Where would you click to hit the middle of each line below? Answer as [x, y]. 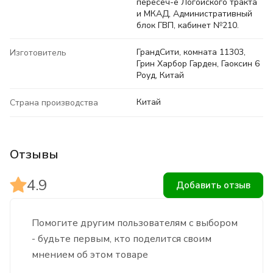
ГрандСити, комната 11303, [191, 52]
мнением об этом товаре [90, 255]
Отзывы [34, 155]
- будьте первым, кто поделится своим [122, 239]
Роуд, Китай [160, 76]
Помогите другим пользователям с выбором [135, 223]
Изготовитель [38, 53]
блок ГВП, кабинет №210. [188, 26]
